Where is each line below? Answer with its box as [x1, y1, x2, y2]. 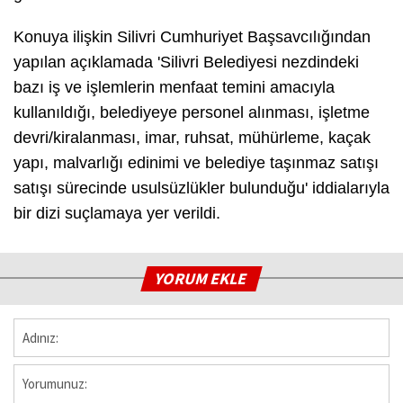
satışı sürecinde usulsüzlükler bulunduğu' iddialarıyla [13, 178, 390, 197]
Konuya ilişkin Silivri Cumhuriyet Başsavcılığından [13, 27, 371, 46]
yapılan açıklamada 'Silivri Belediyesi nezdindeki [13, 52, 359, 71]
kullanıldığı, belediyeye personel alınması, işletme [13, 103, 370, 121]
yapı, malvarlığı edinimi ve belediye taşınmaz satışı [13, 153, 379, 172]
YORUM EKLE [153, 267, 251, 289]
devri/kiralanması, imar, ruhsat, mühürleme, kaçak [13, 128, 371, 147]
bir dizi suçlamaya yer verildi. [13, 203, 220, 222]
